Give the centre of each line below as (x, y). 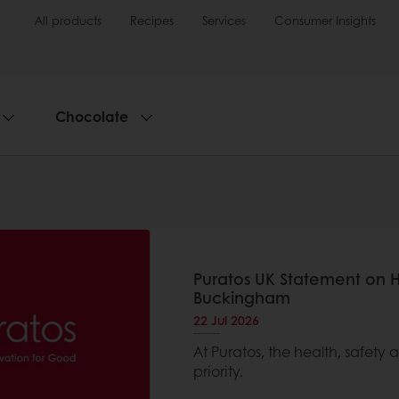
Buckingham (241, 297)
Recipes (152, 20)
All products (68, 20)
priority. (218, 371)
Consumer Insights (325, 20)
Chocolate (92, 116)
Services (224, 20)
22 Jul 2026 (226, 320)
